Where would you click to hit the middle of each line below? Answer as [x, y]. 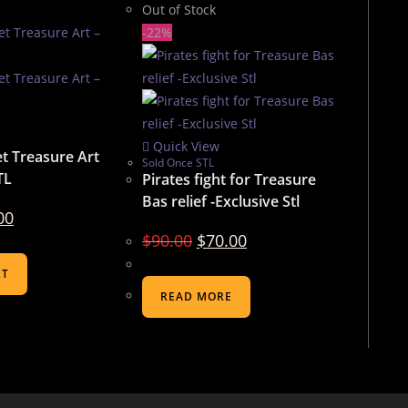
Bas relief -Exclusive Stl [220, 201]
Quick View [184, 146]
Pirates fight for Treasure [229, 179]
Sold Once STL [178, 163]
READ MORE [196, 296]
